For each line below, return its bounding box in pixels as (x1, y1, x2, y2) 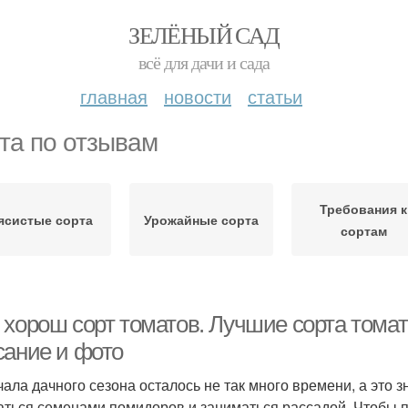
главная (80, 83, 148, 109)
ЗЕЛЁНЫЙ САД (128, 19, 280, 50)
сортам (340, 221, 387, 240)
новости (164, 83, 231, 109)
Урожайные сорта (144, 210, 259, 229)
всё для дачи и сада (138, 50, 270, 75)
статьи (248, 83, 302, 109)
